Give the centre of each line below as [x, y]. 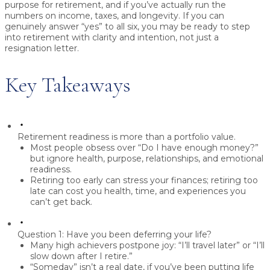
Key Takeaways [68, 85]
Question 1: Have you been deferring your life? [115, 235]
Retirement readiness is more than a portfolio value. [127, 137]
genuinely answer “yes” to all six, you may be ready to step [127, 27]
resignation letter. [42, 49]
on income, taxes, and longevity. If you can [133, 16]
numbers [24, 16]
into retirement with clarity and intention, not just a [112, 38]
